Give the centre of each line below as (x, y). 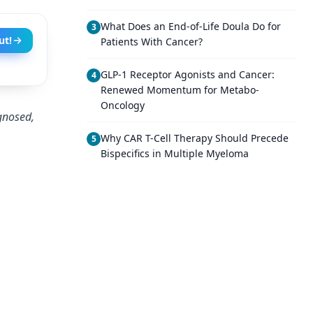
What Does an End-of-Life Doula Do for (191, 26)
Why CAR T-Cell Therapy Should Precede (195, 138)
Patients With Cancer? (152, 42)
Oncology (123, 105)
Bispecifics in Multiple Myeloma (175, 153)
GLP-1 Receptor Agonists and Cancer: (188, 74)
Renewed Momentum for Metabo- (180, 90)
